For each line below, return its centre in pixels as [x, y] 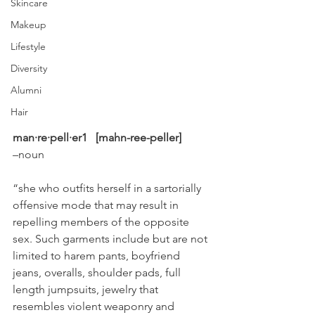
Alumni [26, 90]
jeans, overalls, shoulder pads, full [98, 273]
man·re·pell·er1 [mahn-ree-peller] [97, 138]
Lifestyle [28, 46]
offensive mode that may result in [97, 205]
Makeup [28, 25]
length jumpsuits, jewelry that [87, 290]
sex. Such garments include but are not [111, 239]
